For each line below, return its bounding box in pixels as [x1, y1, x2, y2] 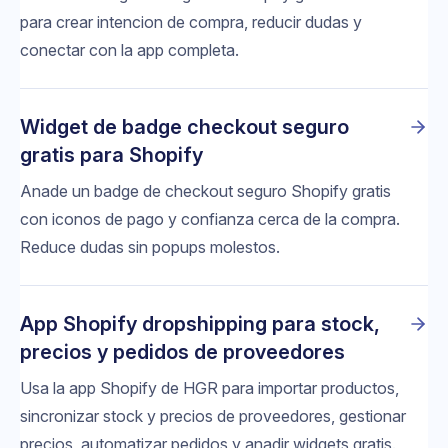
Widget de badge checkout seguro [20, 114, 349, 139]
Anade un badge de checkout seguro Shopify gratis [20, 180, 391, 201]
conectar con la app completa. [20, 39, 239, 60]
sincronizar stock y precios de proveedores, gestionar [20, 405, 406, 426]
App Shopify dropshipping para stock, [20, 311, 380, 336]
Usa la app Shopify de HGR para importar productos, [20, 377, 399, 398]
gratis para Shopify [20, 142, 203, 167]
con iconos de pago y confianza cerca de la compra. [20, 208, 400, 229]
